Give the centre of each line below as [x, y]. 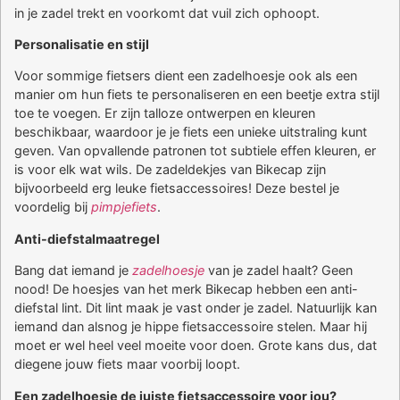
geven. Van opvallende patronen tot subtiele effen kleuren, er [195, 151]
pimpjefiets [124, 207]
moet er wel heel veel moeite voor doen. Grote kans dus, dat [196, 346]
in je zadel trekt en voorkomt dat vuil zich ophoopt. [167, 12]
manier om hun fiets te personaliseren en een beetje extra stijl [197, 95]
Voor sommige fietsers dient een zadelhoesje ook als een [186, 76]
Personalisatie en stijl [82, 45]
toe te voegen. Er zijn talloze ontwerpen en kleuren [165, 113]
